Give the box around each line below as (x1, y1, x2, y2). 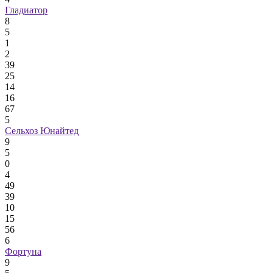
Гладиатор (5, 5, 48, 16)
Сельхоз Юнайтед (5, 126, 79, 136)
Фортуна (5, 246, 41, 257)
